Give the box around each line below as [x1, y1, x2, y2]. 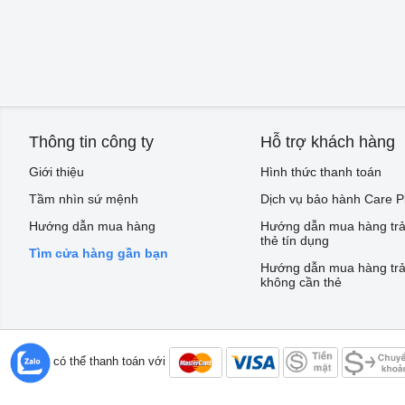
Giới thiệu [29, 165, 84, 180]
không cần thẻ [260, 275, 342, 290]
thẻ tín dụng [260, 233, 329, 249]
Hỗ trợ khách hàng [260, 133, 395, 152]
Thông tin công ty [29, 133, 154, 152]
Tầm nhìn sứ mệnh [29, 192, 138, 207]
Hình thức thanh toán [260, 165, 381, 180]
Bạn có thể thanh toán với [29, 354, 169, 369]
